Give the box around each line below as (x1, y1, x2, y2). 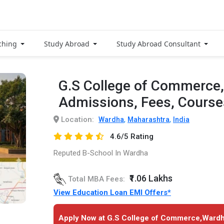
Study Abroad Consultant (116, 38, 202, 48)
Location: (59, 114, 94, 124)
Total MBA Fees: (66, 174, 127, 183)
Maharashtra (127, 115, 169, 123)
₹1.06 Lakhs (129, 172, 172, 183)
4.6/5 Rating (109, 131, 153, 141)
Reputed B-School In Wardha (53, 148, 148, 157)
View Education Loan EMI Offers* (53, 187, 171, 197)
